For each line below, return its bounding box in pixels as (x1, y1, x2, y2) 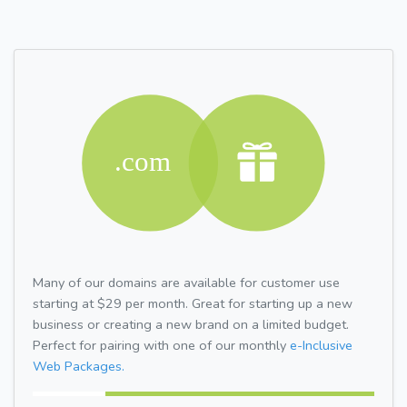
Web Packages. (33, 356, 124, 375)
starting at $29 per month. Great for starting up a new (33, 293, 352, 313)
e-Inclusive (290, 335, 352, 354)
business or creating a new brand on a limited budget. (33, 314, 349, 333)
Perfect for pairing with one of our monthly (33, 335, 290, 354)
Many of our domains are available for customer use (33, 273, 340, 292)
